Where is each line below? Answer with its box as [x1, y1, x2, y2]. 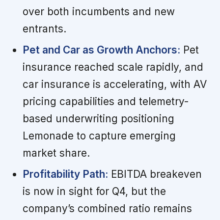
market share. [22, 147, 90, 160]
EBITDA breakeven [108, 168, 202, 181]
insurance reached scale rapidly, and [22, 61, 203, 74]
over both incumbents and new [22, 5, 175, 18]
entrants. [22, 23, 66, 35]
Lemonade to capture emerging [22, 130, 176, 142]
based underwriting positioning [22, 112, 174, 125]
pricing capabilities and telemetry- [22, 95, 189, 108]
